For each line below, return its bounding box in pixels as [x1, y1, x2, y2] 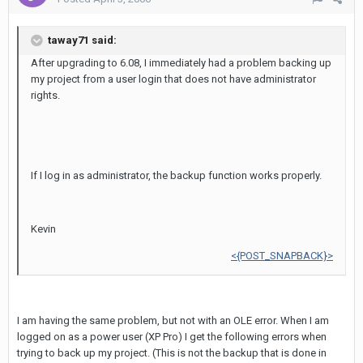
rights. [31, 89, 60, 102]
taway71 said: [45, 34, 117, 47]
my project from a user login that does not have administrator [31, 73, 316, 86]
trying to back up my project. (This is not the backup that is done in [17, 347, 327, 360]
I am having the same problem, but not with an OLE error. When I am [17, 314, 329, 327]
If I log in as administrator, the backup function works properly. [31, 169, 322, 182]
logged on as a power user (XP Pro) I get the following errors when [17, 331, 327, 344]
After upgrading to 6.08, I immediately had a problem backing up [31, 57, 331, 70]
